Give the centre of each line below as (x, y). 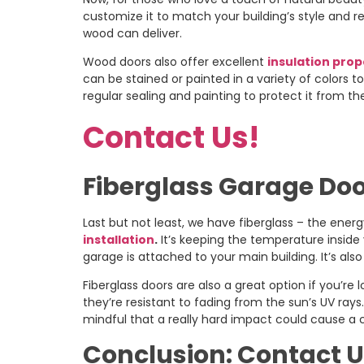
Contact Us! (171, 138)
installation (119, 239)
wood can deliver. (132, 33)
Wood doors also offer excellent (175, 62)
